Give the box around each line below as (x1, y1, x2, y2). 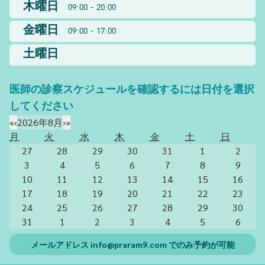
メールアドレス (30, 239, 91, 250)
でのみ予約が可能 (166, 239, 235, 250)
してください (9, 101, 73, 114)
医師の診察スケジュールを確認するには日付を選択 (9, 84, 254, 97)
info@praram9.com (90, 239, 167, 250)
